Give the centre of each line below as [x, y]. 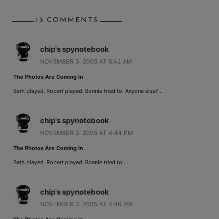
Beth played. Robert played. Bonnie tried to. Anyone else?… [88, 91]
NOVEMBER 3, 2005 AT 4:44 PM [87, 132]
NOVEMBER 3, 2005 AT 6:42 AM [86, 61]
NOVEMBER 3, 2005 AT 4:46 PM [86, 204]
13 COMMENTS [67, 20]
